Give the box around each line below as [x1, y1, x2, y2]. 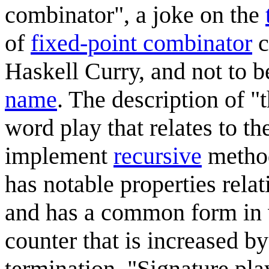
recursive [113, 142, 202, 169]
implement [5, 142, 113, 169]
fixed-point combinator [31, 29, 252, 56]
